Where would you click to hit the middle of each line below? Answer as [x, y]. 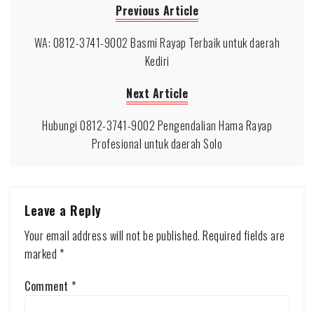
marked [42, 254]
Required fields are [244, 235]
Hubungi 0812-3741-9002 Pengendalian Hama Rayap [157, 125]
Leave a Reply [63, 210]
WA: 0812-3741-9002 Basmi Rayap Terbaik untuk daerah [157, 43]
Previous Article [157, 11]
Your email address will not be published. [112, 235]
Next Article [157, 93]
